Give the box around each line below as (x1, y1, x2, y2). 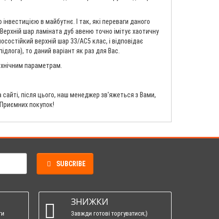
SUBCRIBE (56, 159, 86, 168)
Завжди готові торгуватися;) (70, 209, 148, 217)
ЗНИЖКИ (70, 195, 109, 207)
